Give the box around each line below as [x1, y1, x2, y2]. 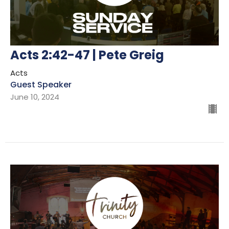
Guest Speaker [10, 78, 72, 90]
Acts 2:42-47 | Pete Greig [10, 46, 164, 63]
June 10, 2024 [10, 91, 59, 102]
